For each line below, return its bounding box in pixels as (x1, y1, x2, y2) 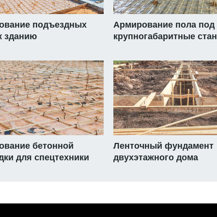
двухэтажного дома (113, 153, 198, 163)
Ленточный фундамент (113, 141, 214, 151)
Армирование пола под (113, 20, 215, 30)
